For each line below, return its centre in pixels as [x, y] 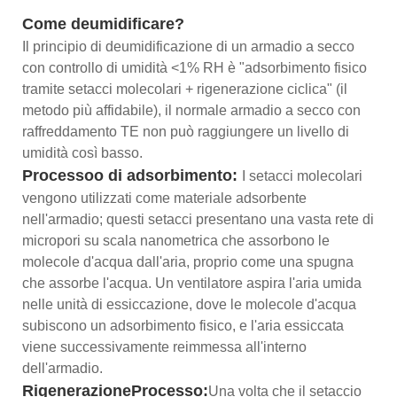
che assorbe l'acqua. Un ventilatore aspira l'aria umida [192, 283]
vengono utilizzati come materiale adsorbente [164, 198]
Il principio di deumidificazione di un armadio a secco [188, 46]
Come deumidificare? [103, 23]
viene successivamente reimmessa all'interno [164, 346]
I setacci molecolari [302, 175]
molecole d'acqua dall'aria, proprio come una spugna [188, 261]
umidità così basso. [82, 152]
